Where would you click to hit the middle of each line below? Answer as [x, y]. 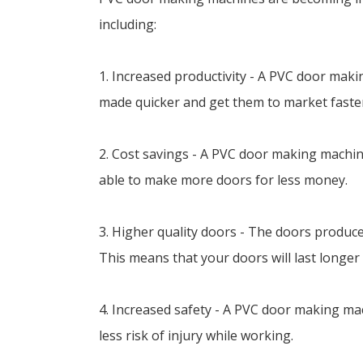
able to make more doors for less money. [223, 180]
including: [128, 25]
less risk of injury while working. [196, 336]
